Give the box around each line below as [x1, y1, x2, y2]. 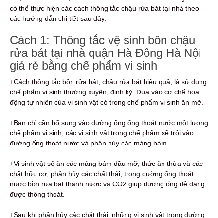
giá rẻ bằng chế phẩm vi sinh [10, 58, 157, 72]
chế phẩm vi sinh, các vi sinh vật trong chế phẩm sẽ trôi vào [10, 128, 194, 137]
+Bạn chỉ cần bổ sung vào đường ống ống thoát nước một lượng [10, 118, 208, 127]
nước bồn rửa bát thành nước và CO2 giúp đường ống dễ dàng [10, 180, 205, 188]
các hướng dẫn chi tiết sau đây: [10, 14, 107, 22]
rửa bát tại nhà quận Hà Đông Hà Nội [10, 46, 201, 59]
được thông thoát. [10, 190, 65, 198]
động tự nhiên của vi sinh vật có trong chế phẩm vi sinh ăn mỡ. [10, 98, 203, 106]
